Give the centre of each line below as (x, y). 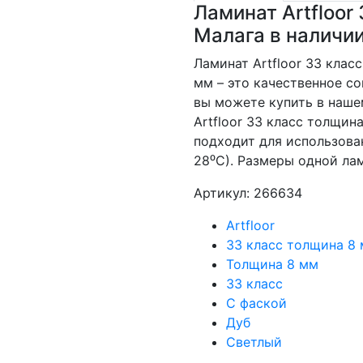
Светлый (254, 342)
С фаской (256, 303)
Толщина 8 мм (272, 264)
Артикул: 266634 (248, 193)
